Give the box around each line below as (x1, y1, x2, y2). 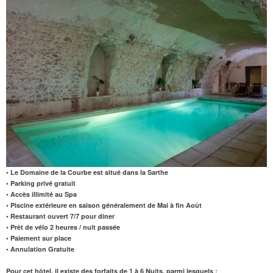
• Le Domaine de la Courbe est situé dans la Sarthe (6, 167, 168, 177)
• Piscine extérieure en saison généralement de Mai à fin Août (6, 200, 202, 210)
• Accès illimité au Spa (6, 189, 77, 199)
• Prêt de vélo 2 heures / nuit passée (6, 222, 120, 232)
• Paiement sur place (6, 233, 71, 243)
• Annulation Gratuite (6, 244, 74, 253)
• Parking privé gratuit (6, 178, 76, 188)
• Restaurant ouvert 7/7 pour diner (6, 211, 115, 221)
